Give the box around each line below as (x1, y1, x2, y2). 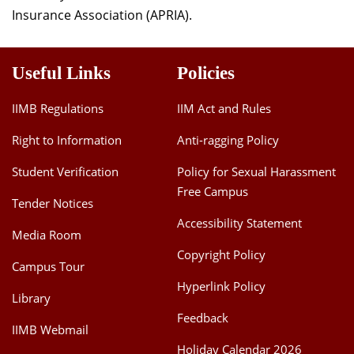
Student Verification (12, 164, 119, 179)
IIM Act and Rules (177, 100, 271, 116)
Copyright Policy (177, 247, 265, 262)
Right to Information (12, 132, 122, 148)
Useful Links (12, 63, 111, 83)
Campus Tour (12, 258, 85, 274)
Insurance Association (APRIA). (12, 6, 192, 24)
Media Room (12, 227, 81, 243)
